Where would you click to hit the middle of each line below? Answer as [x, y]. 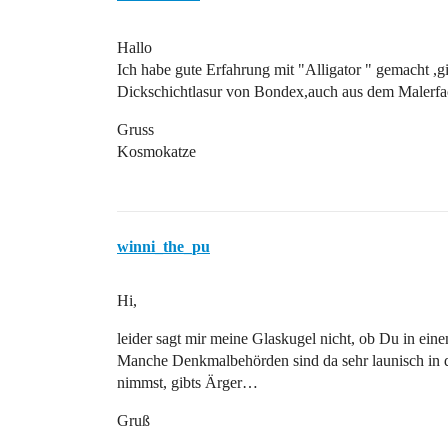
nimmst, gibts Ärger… [187, 382]
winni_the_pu [163, 246]
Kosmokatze [156, 151]
